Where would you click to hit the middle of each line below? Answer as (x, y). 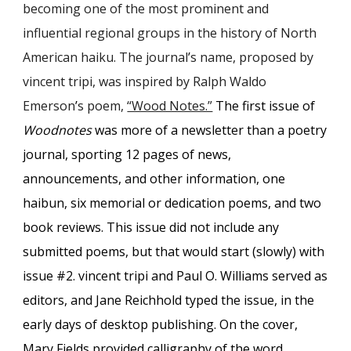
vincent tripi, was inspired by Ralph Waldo (145, 82)
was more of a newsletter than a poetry (211, 130)
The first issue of (266, 106)
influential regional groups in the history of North (170, 33)
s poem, (103, 106)
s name (212, 58)
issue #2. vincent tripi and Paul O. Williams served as (175, 276)
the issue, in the (266, 300)
